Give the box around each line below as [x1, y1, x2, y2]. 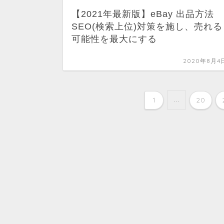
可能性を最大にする [71, 34, 157, 44]
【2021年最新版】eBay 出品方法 [71, 9, 214, 19]
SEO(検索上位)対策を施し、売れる [71, 21, 222, 32]
